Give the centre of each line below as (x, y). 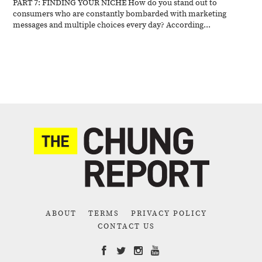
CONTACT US (126, 226)
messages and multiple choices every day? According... (112, 24)
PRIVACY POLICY (169, 213)
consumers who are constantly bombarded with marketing (120, 13)
